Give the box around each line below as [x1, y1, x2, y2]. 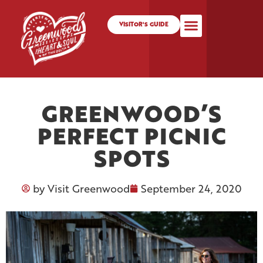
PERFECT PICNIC [37, 119, 226, 152]
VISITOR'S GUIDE [119, 20, 168, 29]
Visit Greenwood [44, 180, 130, 196]
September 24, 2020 [140, 180, 242, 196]
